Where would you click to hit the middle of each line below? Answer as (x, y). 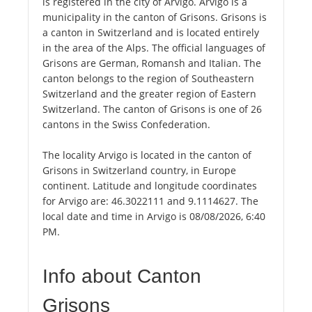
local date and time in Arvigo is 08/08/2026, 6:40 (154, 217)
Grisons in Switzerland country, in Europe (139, 171)
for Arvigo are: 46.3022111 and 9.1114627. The (150, 201)
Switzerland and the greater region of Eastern (149, 94)
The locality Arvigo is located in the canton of (147, 155)
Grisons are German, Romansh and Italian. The (152, 63)
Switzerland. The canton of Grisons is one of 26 (152, 109)
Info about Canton (122, 276)
